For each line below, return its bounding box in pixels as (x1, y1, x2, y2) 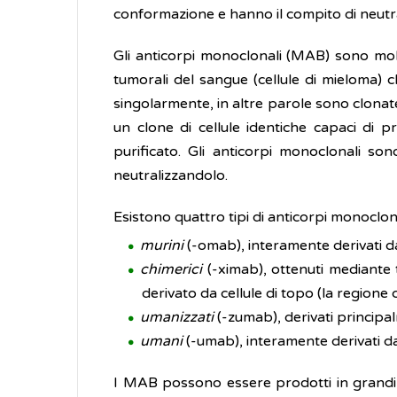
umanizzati (140, 308, 214, 326)
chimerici (140, 261, 202, 278)
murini (140, 237, 187, 254)
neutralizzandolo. (113, 167, 228, 184)
